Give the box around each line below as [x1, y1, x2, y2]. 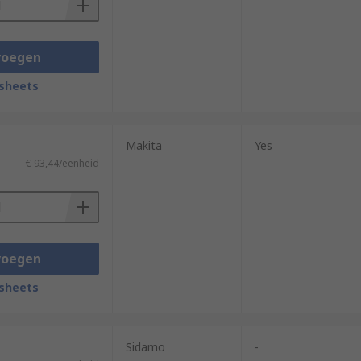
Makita [125, 138, 162, 153]
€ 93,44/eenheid [25, 156, 99, 170]
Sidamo [125, 339, 165, 355]
